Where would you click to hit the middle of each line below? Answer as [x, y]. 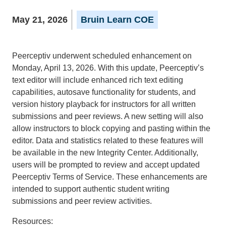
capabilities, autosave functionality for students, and [104, 92]
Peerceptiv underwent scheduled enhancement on [102, 55]
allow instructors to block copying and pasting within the [111, 128]
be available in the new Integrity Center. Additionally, [105, 152]
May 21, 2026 [40, 19]
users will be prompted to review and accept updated [106, 164]
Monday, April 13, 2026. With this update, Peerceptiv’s [108, 68]
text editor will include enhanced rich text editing [98, 80]
